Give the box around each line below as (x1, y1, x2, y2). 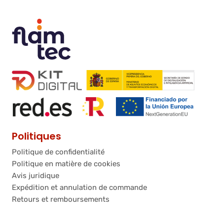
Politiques (12, 129, 61, 144)
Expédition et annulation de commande (12, 183, 147, 192)
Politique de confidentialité (12, 147, 105, 157)
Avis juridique (12, 171, 59, 181)
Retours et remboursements (12, 195, 110, 204)
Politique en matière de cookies (12, 159, 120, 169)
